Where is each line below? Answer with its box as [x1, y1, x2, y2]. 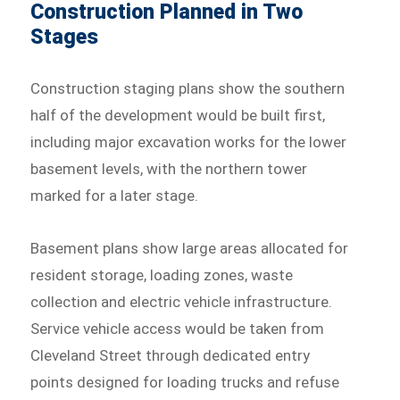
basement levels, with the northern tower [30, 159, 308, 178]
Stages [30, 24, 99, 49]
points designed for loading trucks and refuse [30, 373, 340, 392]
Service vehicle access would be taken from [30, 320, 325, 338]
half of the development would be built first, [30, 105, 326, 124]
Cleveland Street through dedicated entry [30, 346, 311, 365]
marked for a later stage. [30, 186, 199, 204]
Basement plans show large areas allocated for [30, 239, 349, 258]
